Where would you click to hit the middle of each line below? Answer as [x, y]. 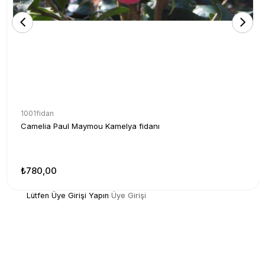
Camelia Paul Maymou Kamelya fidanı [90, 126]
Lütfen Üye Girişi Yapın [67, 195]
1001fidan [37, 113]
